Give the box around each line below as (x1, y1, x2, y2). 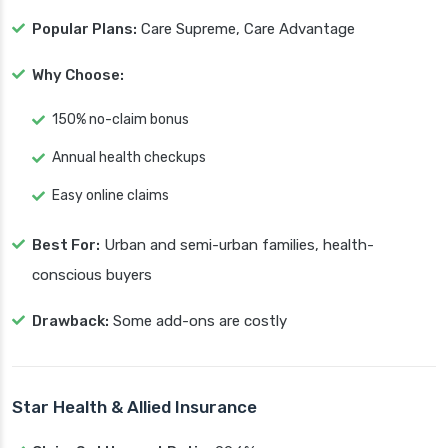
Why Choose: (32, 66, 124, 85)
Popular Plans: (32, 20, 137, 39)
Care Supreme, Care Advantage (137, 20, 355, 39)
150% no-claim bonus (52, 111, 189, 129)
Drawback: (32, 312, 109, 331)
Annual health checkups (52, 149, 206, 167)
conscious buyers (32, 266, 152, 285)
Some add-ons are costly (109, 312, 287, 331)
